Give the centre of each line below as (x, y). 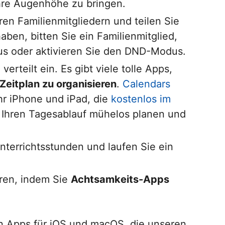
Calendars (146, 84)
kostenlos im (141, 99)
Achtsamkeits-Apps (120, 180)
